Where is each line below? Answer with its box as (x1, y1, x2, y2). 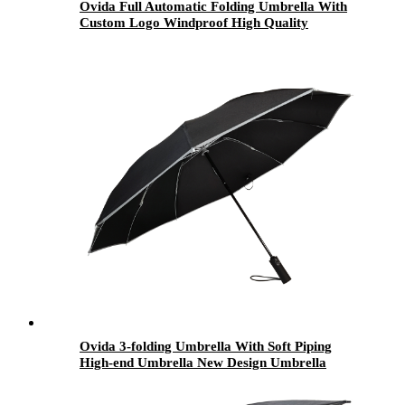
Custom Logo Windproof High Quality (80, 14, 308, 30)
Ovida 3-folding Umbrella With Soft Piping (80, 338, 332, 353)
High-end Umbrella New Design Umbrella (80, 354, 326, 370)
